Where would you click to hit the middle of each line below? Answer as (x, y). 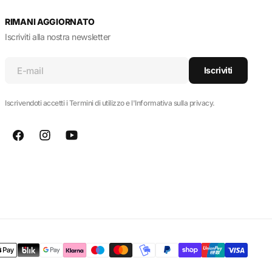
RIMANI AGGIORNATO (50, 22)
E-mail (30, 70)
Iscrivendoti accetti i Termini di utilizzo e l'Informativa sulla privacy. (110, 103)
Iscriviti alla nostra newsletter (58, 37)
